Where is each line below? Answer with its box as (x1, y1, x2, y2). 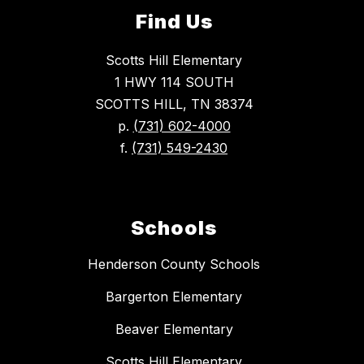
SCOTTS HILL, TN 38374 (94, 96, 253, 113)
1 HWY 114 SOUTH (114, 74, 234, 91)
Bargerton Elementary (106, 288, 242, 305)
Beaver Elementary (115, 321, 233, 338)
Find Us (135, 10, 213, 34)
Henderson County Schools (88, 256, 260, 273)
